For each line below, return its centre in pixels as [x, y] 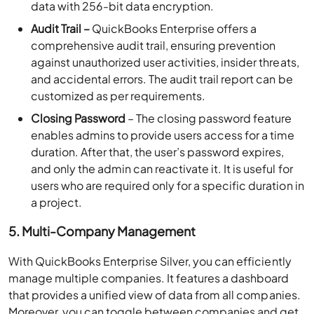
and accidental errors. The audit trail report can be [162, 79]
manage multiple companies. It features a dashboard [149, 278]
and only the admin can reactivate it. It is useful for [162, 169]
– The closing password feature [209, 118]
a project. [58, 202]
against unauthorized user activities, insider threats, [165, 62]
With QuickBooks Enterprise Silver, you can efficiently [150, 261]
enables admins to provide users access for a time [163, 135]
